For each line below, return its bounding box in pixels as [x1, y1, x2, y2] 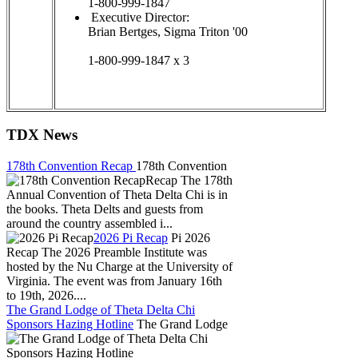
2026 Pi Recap [93, 231, 168, 245]
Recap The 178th [145, 173, 233, 188]
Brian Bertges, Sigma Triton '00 [88, 24, 248, 38]
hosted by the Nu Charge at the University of [6, 260, 233, 274]
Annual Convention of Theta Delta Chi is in [6, 188, 228, 202]
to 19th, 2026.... [6, 288, 86, 303]
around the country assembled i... [6, 217, 173, 231]
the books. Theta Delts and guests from [6, 202, 203, 217]
